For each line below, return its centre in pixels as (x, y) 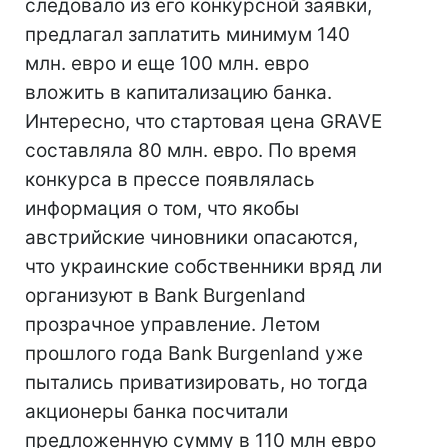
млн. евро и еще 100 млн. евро (167, 63)
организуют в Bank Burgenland (165, 295)
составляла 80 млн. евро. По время (191, 150)
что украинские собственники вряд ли (203, 266)
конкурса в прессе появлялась (170, 179)
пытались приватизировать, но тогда (196, 382)
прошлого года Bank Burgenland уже (194, 353)
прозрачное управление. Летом (172, 324)
